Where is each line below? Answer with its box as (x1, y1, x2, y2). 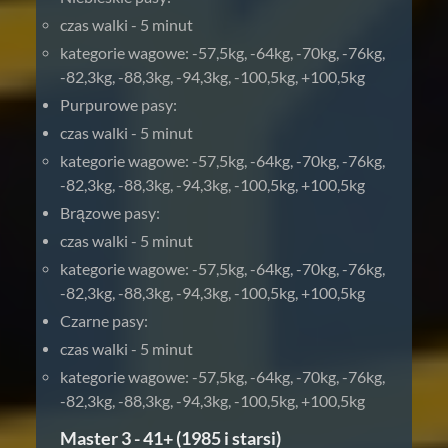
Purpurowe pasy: (60, 95, 177, 114)
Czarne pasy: (60, 311, 148, 330)
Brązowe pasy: (60, 203, 160, 222)
